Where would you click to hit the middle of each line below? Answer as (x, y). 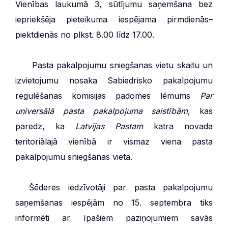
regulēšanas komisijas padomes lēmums (108, 95)
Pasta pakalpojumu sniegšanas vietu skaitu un (122, 65)
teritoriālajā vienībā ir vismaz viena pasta (114, 141)
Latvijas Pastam (109, 126)
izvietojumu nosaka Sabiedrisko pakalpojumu (114, 80)
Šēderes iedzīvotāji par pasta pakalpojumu (121, 187)
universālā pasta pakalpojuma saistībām (102, 111)
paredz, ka (45, 126)
